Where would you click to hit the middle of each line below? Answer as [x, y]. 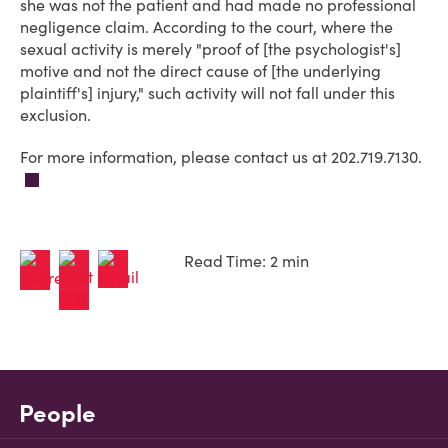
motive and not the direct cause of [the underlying [200, 71]
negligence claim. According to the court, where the [206, 27]
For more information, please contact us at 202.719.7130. [221, 157]
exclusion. [55, 115]
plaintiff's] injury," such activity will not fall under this [207, 93]
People [57, 413]
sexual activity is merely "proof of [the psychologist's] [210, 49]
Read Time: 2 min [246, 261]
